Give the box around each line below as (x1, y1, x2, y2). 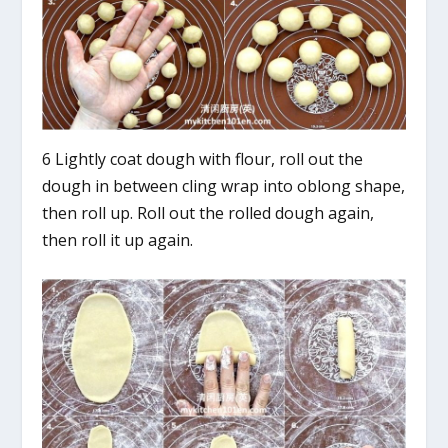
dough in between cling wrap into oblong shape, (42, 174, 406, 197)
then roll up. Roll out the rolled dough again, (42, 201, 375, 224)
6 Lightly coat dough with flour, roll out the (42, 147, 364, 170)
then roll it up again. (42, 228, 194, 251)
